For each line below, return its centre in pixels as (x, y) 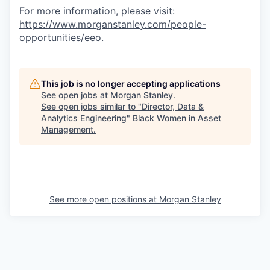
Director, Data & (173, 106)
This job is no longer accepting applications (131, 83)
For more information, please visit (96, 11)
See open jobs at (76, 95)
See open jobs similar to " (91, 106)
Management (67, 129)
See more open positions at (104, 199)
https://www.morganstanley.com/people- (113, 24)
